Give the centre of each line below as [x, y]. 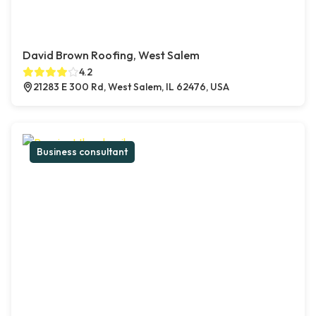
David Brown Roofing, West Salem [111, 55]
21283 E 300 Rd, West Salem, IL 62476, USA [131, 87]
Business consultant [82, 152]
